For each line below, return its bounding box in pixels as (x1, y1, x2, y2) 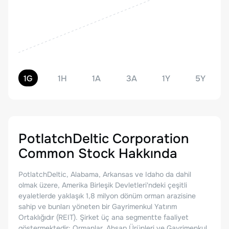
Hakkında (115, 145, 177, 162)
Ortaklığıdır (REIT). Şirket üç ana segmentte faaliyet (18, 213, 189, 222)
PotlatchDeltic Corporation (18, 130, 189, 147)
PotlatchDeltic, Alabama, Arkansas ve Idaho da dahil (18, 170, 191, 179)
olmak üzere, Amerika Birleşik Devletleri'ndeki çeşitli (18, 180, 187, 190)
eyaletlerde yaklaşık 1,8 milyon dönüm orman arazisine (18, 191, 196, 200)
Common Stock (18, 145, 115, 162)
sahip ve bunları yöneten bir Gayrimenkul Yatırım (18, 202, 177, 211)
